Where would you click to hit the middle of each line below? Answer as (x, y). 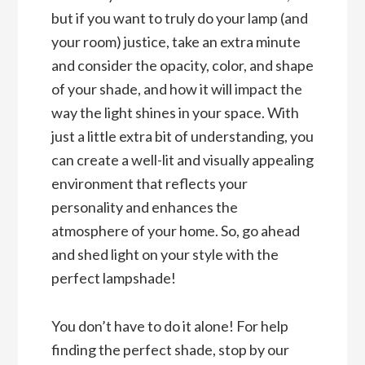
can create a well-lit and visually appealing (182, 160)
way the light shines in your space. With (175, 113)
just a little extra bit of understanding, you (182, 136)
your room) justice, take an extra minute (176, 42)
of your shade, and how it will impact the (176, 89)
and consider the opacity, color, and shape (182, 66)
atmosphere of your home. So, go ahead (175, 231)
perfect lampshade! (113, 278)
